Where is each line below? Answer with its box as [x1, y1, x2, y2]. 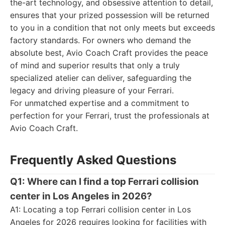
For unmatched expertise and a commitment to [10, 98, 189, 108]
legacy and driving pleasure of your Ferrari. [10, 85, 174, 95]
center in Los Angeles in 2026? [10, 190, 152, 202]
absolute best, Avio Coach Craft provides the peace [10, 48, 208, 58]
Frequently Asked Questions [10, 153, 176, 167]
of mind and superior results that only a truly [10, 60, 180, 70]
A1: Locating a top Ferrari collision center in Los [10, 204, 191, 214]
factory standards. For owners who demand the [10, 35, 191, 45]
